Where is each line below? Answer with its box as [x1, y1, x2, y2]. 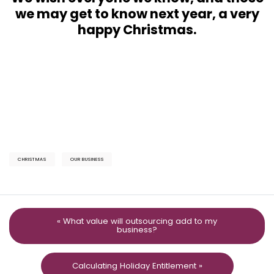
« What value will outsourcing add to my [57, 215, 217, 228]
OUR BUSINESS [70, 155, 104, 163]
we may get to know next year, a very [15, 4, 259, 23]
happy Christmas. [78, 20, 196, 39]
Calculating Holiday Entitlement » [72, 259, 202, 272]
